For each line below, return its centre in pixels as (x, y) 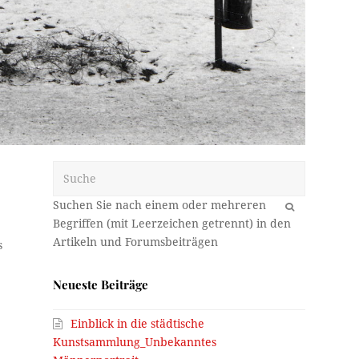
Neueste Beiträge (101, 285)
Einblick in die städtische (138, 324)
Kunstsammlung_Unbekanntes (135, 343)
